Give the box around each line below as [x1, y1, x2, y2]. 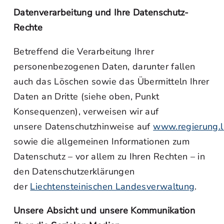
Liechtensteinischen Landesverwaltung [30, 180, 195, 192]
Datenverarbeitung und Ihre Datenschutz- [13, 6, 189, 18]
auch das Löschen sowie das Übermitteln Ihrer [13, 75, 209, 87]
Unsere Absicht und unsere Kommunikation [13, 204, 195, 216]
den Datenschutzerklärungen [13, 165, 135, 177]
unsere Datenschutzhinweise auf [13, 120, 153, 132]
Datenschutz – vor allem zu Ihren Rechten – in [13, 150, 205, 162]
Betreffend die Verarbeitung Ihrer [13, 45, 154, 57]
